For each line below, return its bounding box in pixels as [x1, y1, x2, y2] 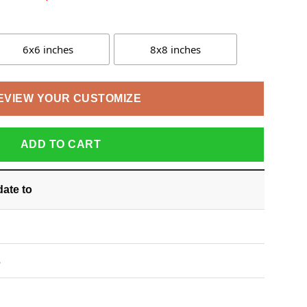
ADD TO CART [20, 138, 101, 151]
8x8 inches [150, 42, 201, 57]
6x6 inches [23, 42, 73, 57]
